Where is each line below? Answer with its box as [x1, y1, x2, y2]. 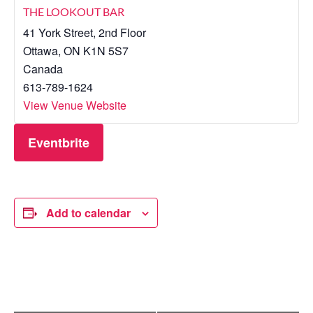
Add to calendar [46, 204, 131, 221]
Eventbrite [28, 133, 89, 152]
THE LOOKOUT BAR [23, 4, 124, 18]
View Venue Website [23, 96, 126, 113]
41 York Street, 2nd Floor [23, 24, 146, 41]
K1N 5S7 [83, 42, 129, 59]
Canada [23, 60, 63, 77]
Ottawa [23, 42, 58, 59]
